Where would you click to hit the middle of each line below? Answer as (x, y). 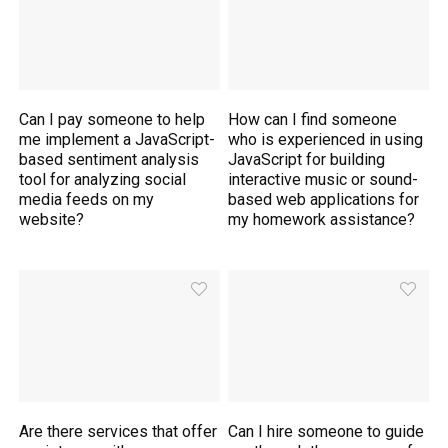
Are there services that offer (118, 431)
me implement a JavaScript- (117, 140)
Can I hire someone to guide (326, 431)
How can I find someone (313, 120)
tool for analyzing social (103, 180)
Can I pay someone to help (112, 120)
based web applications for (324, 200)
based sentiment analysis (109, 160)
